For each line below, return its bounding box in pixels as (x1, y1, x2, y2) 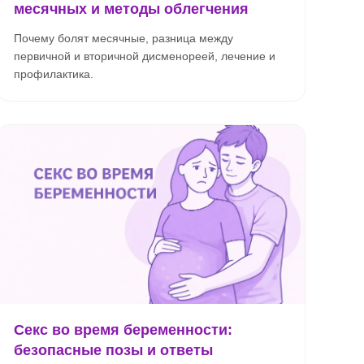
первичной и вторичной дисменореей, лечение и (14, 50, 275, 63)
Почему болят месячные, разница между (14, 32, 233, 45)
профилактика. (14, 67, 93, 80)
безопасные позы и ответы (14, 342, 213, 358)
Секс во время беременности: (14, 322, 232, 338)
